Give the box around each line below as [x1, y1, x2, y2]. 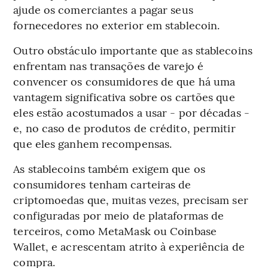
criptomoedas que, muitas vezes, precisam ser [13, 192, 248, 208]
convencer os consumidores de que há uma [13, 74, 236, 89]
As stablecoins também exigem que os [13, 161, 205, 176]
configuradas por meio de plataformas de [13, 208, 224, 223]
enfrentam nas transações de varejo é [13, 58, 203, 74]
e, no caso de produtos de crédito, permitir [13, 120, 236, 136]
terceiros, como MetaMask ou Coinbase [13, 223, 217, 239]
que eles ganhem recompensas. [13, 136, 172, 151]
